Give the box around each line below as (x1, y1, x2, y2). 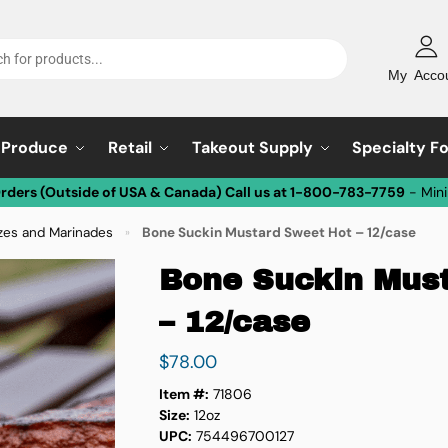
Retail (107, 137, 152, 158)
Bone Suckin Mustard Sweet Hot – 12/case (141, 224, 416, 241)
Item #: (158, 384, 209, 403)
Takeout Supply (191, 137, 313, 158)
